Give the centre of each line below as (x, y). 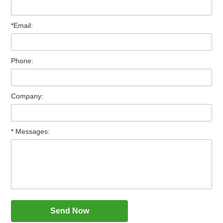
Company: (27, 96)
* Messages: (31, 131)
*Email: (22, 25)
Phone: (22, 60)
